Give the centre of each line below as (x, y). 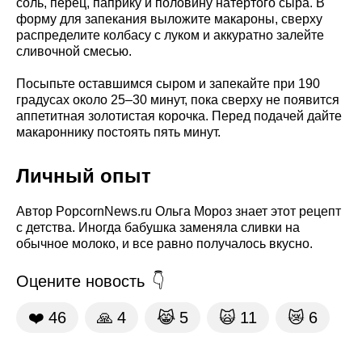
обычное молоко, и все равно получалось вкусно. (164, 244)
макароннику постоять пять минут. (118, 133)
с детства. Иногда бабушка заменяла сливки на (158, 228)
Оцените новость (80, 282)
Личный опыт (84, 176)
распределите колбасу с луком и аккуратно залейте (170, 36)
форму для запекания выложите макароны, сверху (169, 19)
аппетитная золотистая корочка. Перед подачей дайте (179, 116)
